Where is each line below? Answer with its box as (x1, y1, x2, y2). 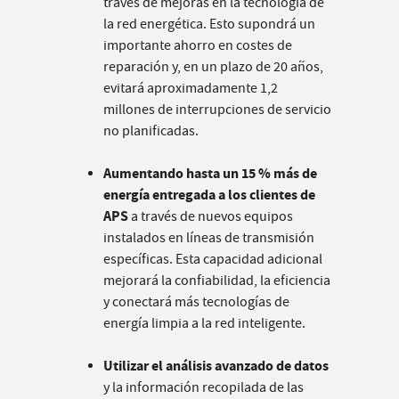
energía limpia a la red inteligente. (103, 314, 305, 333)
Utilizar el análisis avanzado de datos (103, 356, 329, 376)
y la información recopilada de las (103, 379, 304, 397)
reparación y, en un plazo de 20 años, (103, 58, 323, 77)
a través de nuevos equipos (128, 208, 293, 226)
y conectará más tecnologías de (103, 293, 289, 312)
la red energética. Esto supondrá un (103, 15, 315, 34)
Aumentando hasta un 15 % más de (103, 164, 317, 183)
